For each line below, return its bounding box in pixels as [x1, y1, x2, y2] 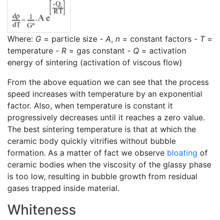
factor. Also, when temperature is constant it [7, 101, 173, 111]
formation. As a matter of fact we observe [7, 148, 167, 158]
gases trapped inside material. [7, 183, 119, 193]
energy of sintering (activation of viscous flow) [7, 57, 182, 68]
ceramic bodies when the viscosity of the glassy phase [7, 160, 211, 170]
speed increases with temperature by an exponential [7, 89, 202, 99]
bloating [167, 148, 197, 158]
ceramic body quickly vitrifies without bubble [7, 136, 176, 146]
